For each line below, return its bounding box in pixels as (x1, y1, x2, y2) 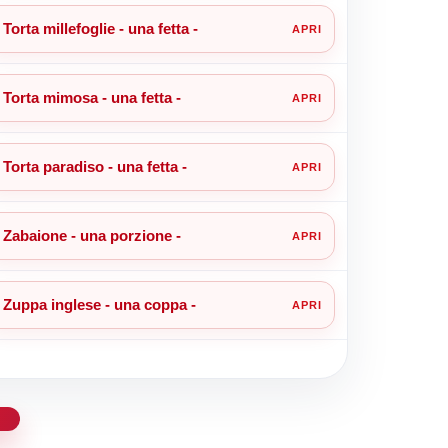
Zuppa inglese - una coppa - (2, 295, 196, 313)
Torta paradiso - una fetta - (2, 157, 187, 175)
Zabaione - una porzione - (2, 226, 181, 244)
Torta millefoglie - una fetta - (2, 19, 198, 37)
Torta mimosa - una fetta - (2, 88, 181, 106)
